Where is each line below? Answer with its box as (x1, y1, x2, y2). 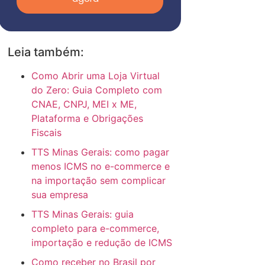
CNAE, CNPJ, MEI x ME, (31, 98, 137, 111)
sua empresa (31, 189, 89, 201)
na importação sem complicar (31, 174, 166, 187)
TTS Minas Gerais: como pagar (31, 146, 170, 159)
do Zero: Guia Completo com (31, 84, 163, 96)
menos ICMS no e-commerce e (31, 160, 170, 173)
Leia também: (8, 45, 85, 60)
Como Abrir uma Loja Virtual (31, 70, 160, 82)
